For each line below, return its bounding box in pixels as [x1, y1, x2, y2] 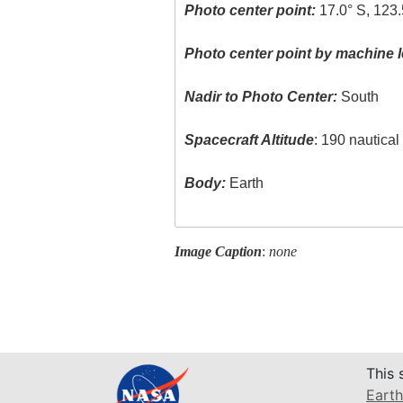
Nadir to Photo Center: [184, 89, 338, 105]
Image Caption [174, 243, 262, 259]
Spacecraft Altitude [184, 132, 315, 148]
